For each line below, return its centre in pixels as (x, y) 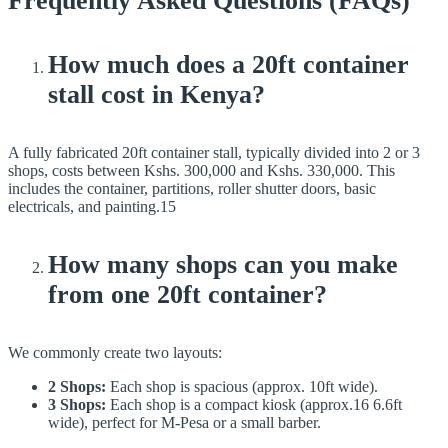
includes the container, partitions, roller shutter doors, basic (192, 189)
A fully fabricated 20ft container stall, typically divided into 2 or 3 (214, 153)
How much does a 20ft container (228, 65)
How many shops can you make (223, 265)
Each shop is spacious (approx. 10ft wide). (242, 387)
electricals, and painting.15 (92, 207)
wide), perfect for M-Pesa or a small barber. (184, 423)
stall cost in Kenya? (156, 95)
